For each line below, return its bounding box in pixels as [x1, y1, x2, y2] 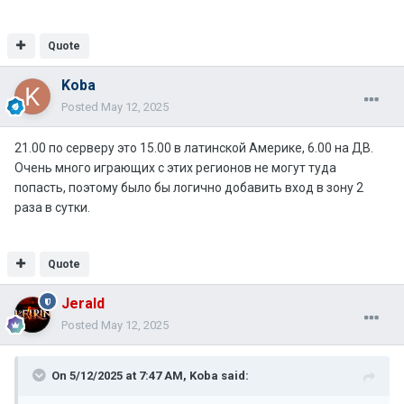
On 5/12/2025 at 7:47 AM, [51, 369, 189, 383]
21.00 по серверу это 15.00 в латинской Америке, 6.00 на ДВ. [14, 141, 373, 156]
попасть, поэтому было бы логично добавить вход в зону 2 [14, 180, 363, 196]
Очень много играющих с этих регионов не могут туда [14, 161, 336, 176]
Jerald [61, 295, 105, 313]
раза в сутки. [14, 200, 90, 216]
